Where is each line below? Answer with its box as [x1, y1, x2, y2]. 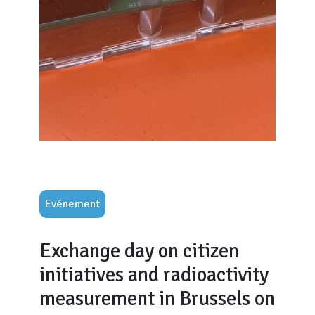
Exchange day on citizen [39, 238, 239, 263]
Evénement [45, 197, 100, 211]
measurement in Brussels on [39, 286, 275, 311]
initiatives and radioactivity [39, 262, 269, 287]
